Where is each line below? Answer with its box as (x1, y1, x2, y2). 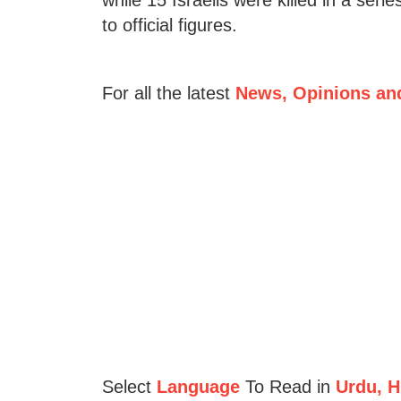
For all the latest (101, 82, 235, 103)
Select (101, 376, 151, 397)
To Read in (239, 376, 330, 397)
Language (156, 376, 240, 397)
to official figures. (101, 14, 237, 35)
